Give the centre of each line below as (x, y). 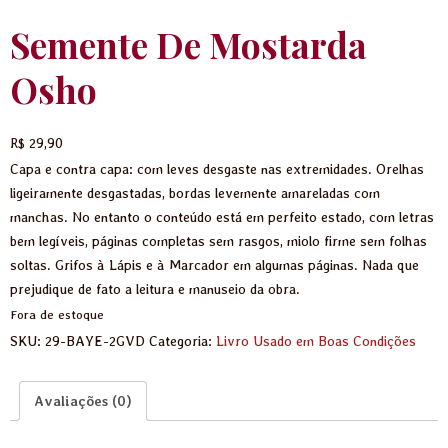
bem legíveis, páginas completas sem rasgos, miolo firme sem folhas (218, 240)
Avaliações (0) (83, 400)
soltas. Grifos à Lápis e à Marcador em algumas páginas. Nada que (214, 264)
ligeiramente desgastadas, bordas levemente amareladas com (195, 192)
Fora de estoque (57, 314)
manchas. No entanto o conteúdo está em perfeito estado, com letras (222, 216)
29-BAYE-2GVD (95, 340)
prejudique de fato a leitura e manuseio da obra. (155, 288)
